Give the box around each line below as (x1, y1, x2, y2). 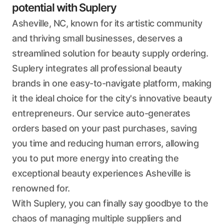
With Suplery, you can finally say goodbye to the (12, 198, 208, 208)
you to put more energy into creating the (12, 153, 178, 163)
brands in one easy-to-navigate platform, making (12, 78, 211, 88)
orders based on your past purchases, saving (12, 123, 197, 133)
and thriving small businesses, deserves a (12, 33, 182, 43)
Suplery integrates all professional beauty (12, 63, 181, 73)
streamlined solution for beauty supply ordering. (12, 48, 208, 58)
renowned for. (12, 183, 70, 193)
